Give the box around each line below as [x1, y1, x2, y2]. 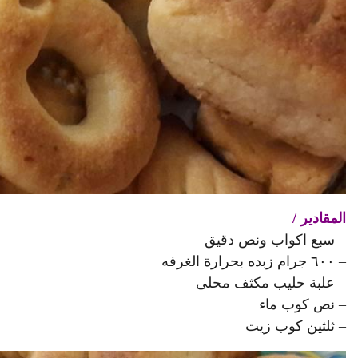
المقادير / [292, 209, 346, 226]
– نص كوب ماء [259, 296, 346, 312]
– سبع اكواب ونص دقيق [205, 231, 346, 248]
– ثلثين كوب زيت [245, 317, 346, 334]
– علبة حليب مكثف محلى [196, 274, 346, 291]
